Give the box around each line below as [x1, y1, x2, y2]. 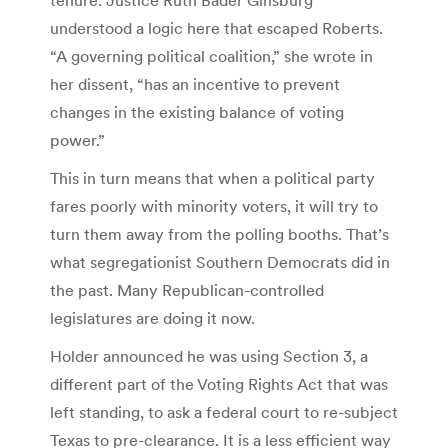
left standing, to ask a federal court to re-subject [50, 401, 398, 422]
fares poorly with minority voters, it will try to [50, 195, 378, 216]
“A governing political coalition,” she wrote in [50, 45, 373, 66]
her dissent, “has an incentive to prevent [50, 73, 340, 94]
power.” [50, 129, 105, 150]
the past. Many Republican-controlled [50, 279, 324, 300]
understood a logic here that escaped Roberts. [50, 17, 383, 38]
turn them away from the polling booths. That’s [50, 223, 389, 244]
